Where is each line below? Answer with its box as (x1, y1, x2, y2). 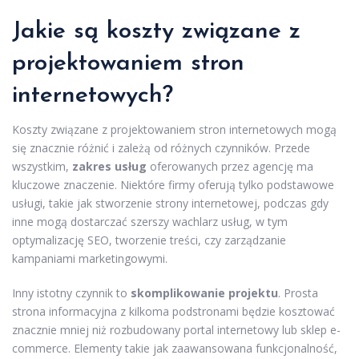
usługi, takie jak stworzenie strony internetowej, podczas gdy (12, 195, 329, 211)
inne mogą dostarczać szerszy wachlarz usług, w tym (12, 213, 288, 229)
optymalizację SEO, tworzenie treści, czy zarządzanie (12, 232, 286, 248)
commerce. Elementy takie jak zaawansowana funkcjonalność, (12, 340, 337, 356)
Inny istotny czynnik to (12, 284, 131, 301)
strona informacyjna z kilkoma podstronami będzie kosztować (12, 303, 335, 319)
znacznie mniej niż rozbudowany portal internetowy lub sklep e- (12, 321, 341, 337)
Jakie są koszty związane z (12, 18, 301, 44)
